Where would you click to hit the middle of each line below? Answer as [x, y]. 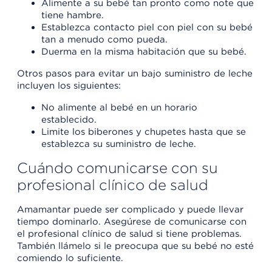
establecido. [69, 120]
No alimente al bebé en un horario [119, 108]
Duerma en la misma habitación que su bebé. [144, 52]
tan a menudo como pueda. [104, 40]
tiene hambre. [73, 15]
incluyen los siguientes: [69, 86]
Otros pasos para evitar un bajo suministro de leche [135, 74]
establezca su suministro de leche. [119, 144]
